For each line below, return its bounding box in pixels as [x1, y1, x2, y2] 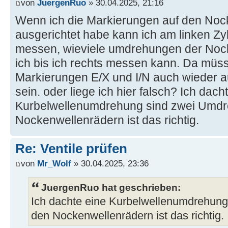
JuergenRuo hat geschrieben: [41, 182, 181, 193]
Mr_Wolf [37, 158, 71, 169]
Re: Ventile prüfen [15, 140, 127, 156]
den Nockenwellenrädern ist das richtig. [31, 210, 224, 222]
